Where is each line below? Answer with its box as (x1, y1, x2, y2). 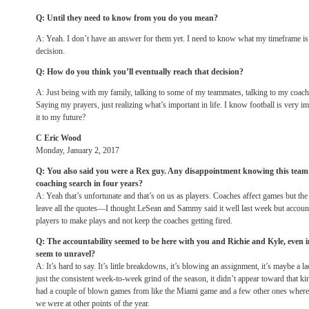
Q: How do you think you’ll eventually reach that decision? (36, 67, 243, 77)
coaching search (36, 179, 94, 188)
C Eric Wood (36, 133, 81, 143)
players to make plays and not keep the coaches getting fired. (36, 216, 232, 226)
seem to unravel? (36, 249, 95, 259)
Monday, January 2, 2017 (36, 146, 119, 155)
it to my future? (36, 112, 86, 122)
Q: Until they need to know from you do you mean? (36, 13, 218, 23)
